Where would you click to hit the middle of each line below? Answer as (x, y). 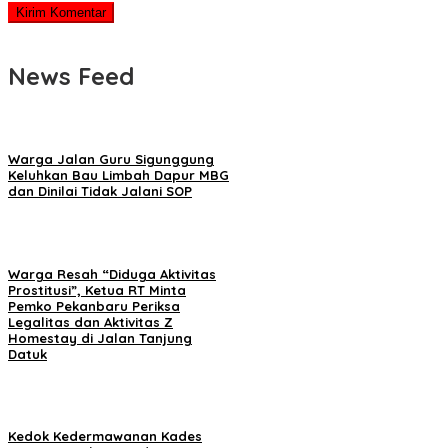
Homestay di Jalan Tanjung (100, 337)
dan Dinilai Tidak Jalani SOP (100, 191)
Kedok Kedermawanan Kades (105, 435)
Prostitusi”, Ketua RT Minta (97, 289)
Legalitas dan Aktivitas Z (90, 321)
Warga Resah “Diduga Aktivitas (112, 273)
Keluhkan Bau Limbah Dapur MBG (118, 175)
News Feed (71, 75)
